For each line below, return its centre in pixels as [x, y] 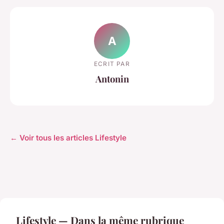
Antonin [112, 78]
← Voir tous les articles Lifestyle [68, 138]
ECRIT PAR [112, 63]
